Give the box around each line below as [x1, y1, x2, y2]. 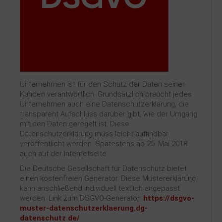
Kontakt [17, 8, 51, 16]
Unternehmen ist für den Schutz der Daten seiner [20, 80, 185, 89]
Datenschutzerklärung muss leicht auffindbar [20, 129, 168, 138]
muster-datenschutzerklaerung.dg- [20, 204, 148, 213]
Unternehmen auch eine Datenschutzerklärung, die [20, 100, 189, 109]
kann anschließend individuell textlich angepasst [20, 184, 180, 193]
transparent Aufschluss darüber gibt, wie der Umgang [20, 110, 197, 118]
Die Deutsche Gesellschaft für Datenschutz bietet [20, 164, 187, 173]
